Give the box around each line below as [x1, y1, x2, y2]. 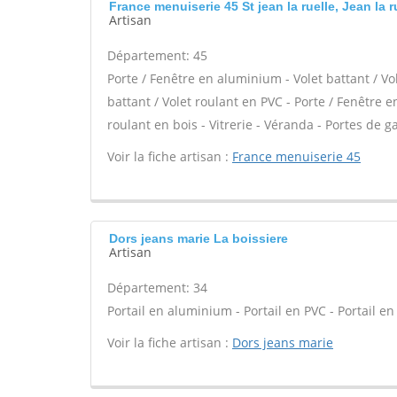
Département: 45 [107, 47, 207, 64]
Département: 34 [107, 279, 207, 296]
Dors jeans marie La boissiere [109, 231, 288, 245]
